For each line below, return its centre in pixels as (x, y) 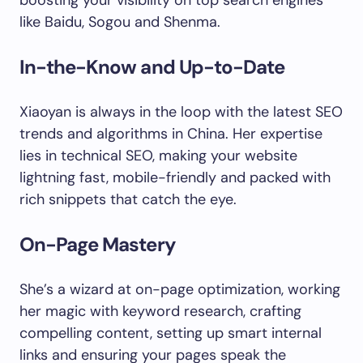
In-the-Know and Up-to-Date (152, 67)
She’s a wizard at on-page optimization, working (180, 289)
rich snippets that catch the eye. (128, 199)
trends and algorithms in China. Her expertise (171, 134)
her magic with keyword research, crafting (160, 311)
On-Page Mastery (98, 244)
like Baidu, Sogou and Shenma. (120, 22)
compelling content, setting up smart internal (171, 333)
